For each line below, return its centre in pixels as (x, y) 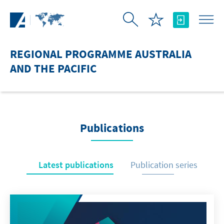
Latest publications (76, 165)
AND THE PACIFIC (53, 69)
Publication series (164, 165)
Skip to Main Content (42, 8)
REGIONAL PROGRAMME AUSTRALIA (101, 55)
